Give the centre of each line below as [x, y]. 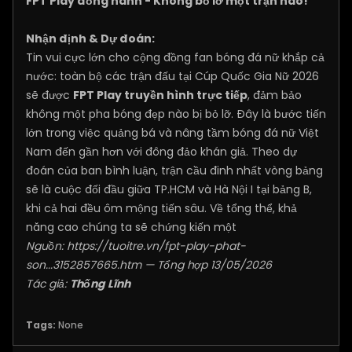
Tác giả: [48, 284]
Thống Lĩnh [100, 284]
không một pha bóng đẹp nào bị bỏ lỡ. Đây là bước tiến [176, 114]
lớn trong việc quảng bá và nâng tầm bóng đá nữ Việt [172, 133]
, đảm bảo [275, 95]
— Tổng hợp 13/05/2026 [207, 265]
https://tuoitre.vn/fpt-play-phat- [156, 246]
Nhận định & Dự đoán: [90, 38]
